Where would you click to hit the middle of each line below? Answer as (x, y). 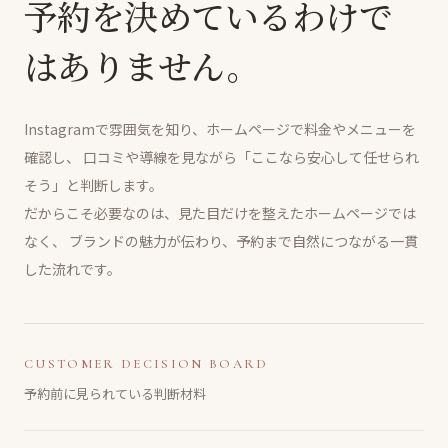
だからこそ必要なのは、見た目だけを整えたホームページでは (220, 212)
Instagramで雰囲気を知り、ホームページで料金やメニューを (220, 128)
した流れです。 (72, 268)
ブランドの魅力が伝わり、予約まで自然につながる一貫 (242, 240)
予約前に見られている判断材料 (115, 393)
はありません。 (142, 65)
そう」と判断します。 (93, 184)
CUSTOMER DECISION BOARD (146, 363)
